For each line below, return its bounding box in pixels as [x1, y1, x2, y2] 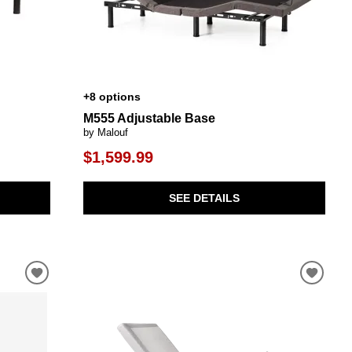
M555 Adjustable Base [82, 111, 215, 125]
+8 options [82, 90, 141, 103]
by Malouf [82, 126, 128, 138]
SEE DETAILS [168, 192, 240, 205]
